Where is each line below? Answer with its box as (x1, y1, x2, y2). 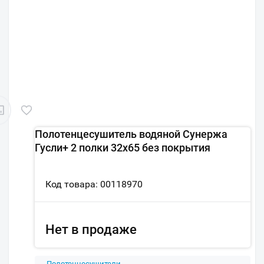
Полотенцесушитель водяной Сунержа (35, 128, 227, 140)
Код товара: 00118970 (45, 179, 143, 190)
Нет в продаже (45, 222, 137, 237)
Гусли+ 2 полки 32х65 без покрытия (35, 141, 210, 154)
